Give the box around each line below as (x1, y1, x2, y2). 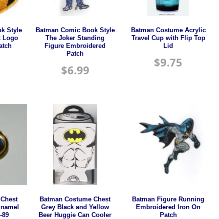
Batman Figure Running (132, 196, 205, 203)
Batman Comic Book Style (35, 27, 115, 34)
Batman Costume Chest (40, 196, 111, 203)
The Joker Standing (45, 35, 105, 42)
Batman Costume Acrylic (131, 27, 206, 34)
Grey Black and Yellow (41, 203, 109, 211)
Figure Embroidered (44, 43, 106, 50)
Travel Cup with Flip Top (131, 35, 205, 42)
